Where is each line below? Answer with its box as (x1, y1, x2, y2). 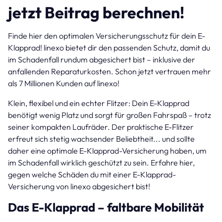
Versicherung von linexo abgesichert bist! (8, 181, 150, 192)
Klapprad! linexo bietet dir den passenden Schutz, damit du (8, 43, 210, 53)
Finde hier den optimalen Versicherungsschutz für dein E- (8, 31, 205, 41)
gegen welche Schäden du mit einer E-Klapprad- (8, 169, 176, 180)
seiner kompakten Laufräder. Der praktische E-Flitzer (8, 122, 194, 132)
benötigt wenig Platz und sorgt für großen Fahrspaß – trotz (8, 110, 211, 120)
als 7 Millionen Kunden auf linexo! (8, 78, 119, 89)
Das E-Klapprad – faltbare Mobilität (8, 200, 204, 215)
